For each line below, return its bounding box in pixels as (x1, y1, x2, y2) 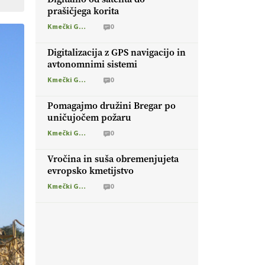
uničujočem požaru (47, 111, 131, 124)
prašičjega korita (47, 4, 119, 17)
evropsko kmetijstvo (47, 164, 134, 177)
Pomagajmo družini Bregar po (47, 99, 176, 112)
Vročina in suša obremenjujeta (47, 152, 179, 165)
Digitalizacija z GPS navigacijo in (47, 46, 186, 59)
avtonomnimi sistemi (47, 57, 137, 70)
